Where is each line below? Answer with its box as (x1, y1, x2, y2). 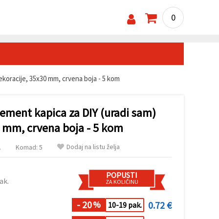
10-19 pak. (108, 200, 142, 210)
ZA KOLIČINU (105, 177, 138, 185)
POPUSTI (106, 170, 137, 180)
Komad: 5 (16, 142, 43, 152)
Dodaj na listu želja (66, 142, 120, 151)
